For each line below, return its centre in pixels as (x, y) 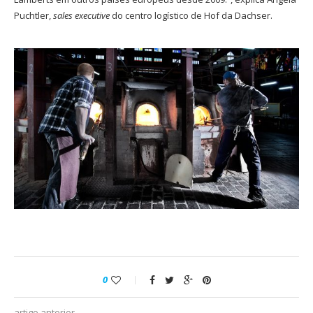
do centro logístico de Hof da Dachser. (192, 16)
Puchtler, (34, 16)
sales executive (82, 16)
